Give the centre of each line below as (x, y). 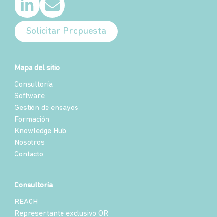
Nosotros (30, 143)
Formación (32, 119)
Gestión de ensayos (46, 108)
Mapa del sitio (37, 68)
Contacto (29, 154)
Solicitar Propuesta (66, 31)
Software (30, 96)
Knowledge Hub (40, 131)
